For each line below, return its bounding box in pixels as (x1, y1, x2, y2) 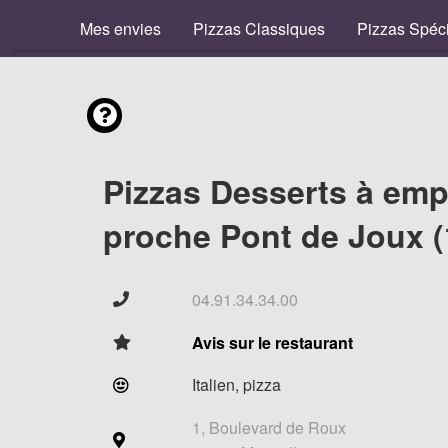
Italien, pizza (192, 373, 281, 396)
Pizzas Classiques (193, 17, 325, 40)
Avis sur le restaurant (192, 331, 353, 354)
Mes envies (80, 17, 161, 40)
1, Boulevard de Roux (192, 416, 346, 439)
